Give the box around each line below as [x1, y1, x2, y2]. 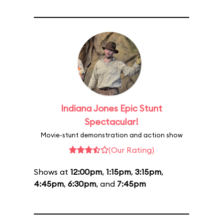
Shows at [34, 167, 70, 177]
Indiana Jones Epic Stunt [61, 103, 162, 114]
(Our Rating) [109, 145, 154, 155]
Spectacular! [85, 116, 138, 127]
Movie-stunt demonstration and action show [40, 131, 183, 139]
